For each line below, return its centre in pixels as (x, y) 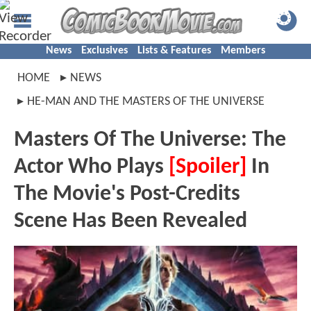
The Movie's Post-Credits (127, 194)
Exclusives (104, 51)
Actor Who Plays (91, 167)
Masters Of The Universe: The (150, 140)
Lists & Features (174, 51)
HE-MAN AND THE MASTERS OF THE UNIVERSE (146, 102)
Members (243, 51)
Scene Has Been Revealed (131, 221)
